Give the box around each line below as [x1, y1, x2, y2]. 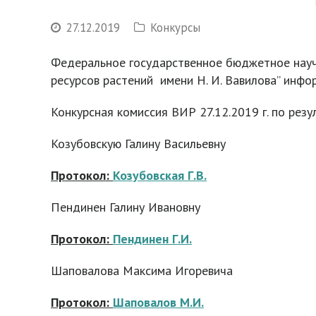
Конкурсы [150, 20, 200, 35]
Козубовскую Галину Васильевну [51, 135, 226, 152]
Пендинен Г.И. [113, 231, 192, 247]
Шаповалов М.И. [113, 294, 204, 310]
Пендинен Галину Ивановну [51, 199, 200, 215]
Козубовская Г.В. [113, 167, 207, 183]
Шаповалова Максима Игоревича [51, 262, 233, 279]
